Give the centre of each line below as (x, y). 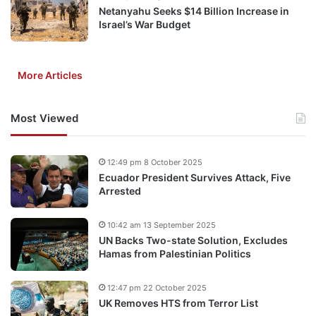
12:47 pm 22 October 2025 (157, 287)
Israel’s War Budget (145, 24)
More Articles (50, 75)
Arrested (120, 190)
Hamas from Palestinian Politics (175, 253)
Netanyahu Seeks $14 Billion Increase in (194, 11)
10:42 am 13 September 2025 (162, 225)
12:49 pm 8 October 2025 (155, 162)
